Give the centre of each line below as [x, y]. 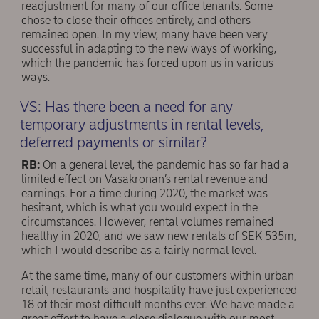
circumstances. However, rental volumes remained [147, 222]
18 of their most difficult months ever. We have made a [158, 304]
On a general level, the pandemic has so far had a [164, 165]
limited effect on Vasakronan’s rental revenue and [145, 179]
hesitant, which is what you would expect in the [140, 208]
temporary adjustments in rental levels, [141, 124]
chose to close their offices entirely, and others [136, 21]
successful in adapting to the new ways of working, [149, 49]
